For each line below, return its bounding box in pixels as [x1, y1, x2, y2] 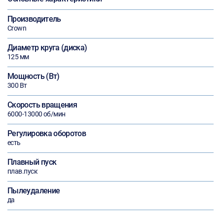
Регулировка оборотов [7, 129, 86, 138]
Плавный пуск [7, 157, 57, 167]
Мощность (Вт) [7, 72, 60, 81]
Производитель [7, 14, 61, 24]
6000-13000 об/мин [7, 110, 66, 118]
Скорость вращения [7, 100, 77, 110]
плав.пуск [7, 167, 37, 175]
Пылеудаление [7, 186, 60, 195]
